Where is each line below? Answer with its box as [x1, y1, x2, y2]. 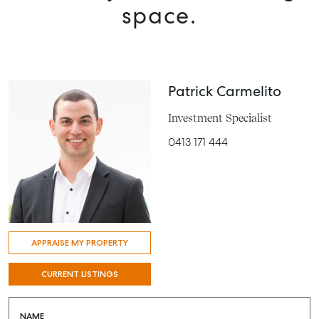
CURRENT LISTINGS [41, 268, 118, 280]
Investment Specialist [168, 112, 272, 125]
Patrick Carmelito [168, 82, 281, 100]
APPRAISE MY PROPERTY [31, 237, 128, 249]
